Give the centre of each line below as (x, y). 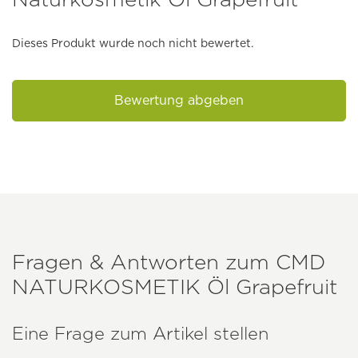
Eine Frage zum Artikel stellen (140, 334)
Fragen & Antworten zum (144, 262)
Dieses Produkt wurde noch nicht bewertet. (133, 44)
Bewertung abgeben (179, 101)
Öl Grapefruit (269, 287)
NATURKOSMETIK (106, 287)
